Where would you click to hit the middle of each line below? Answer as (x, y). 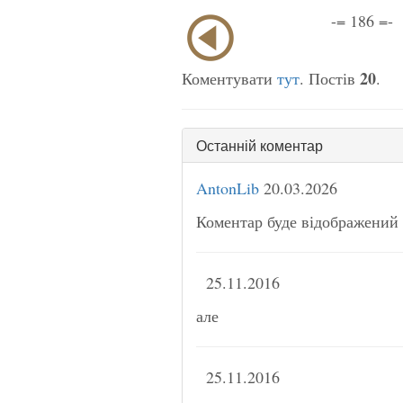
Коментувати (229, 78)
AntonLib (228, 188)
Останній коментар (260, 145)
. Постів (330, 78)
